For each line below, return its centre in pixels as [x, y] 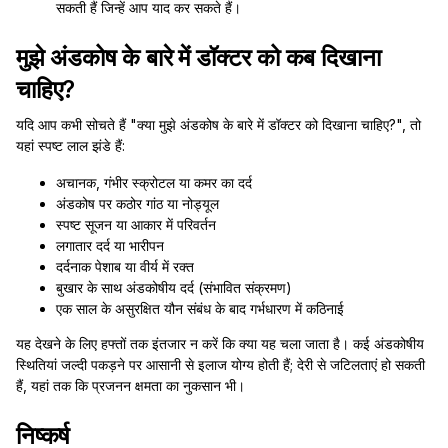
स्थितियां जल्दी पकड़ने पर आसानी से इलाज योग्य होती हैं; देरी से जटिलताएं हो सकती [220, 364]
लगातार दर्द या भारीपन [110, 245]
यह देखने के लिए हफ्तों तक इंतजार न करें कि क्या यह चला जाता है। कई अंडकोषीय [220, 343]
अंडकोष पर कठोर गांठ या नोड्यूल [137, 203]
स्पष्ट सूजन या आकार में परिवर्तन [136, 224]
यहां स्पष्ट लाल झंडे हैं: [70, 145]
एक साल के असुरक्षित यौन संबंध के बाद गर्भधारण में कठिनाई [200, 308]
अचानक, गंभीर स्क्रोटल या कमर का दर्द [154, 182]
